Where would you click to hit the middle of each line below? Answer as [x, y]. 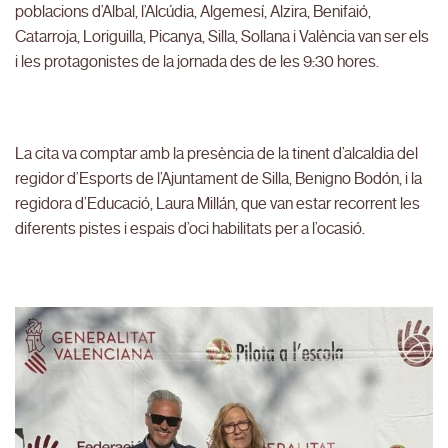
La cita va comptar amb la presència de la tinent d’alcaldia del [216, 153]
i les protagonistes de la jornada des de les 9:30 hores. [197, 62]
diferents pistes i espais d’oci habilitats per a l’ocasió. [190, 228]
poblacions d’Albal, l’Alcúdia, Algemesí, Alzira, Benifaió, [193, 12]
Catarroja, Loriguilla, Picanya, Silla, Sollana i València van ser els [222, 37]
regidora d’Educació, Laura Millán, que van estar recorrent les [217, 203]
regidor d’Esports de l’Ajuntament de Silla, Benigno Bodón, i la [218, 178]
